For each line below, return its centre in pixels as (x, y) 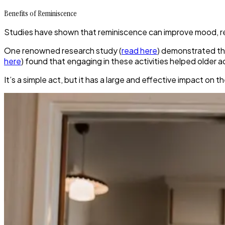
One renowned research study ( (63, 51)
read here (139, 51)
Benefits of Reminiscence (40, 14)
